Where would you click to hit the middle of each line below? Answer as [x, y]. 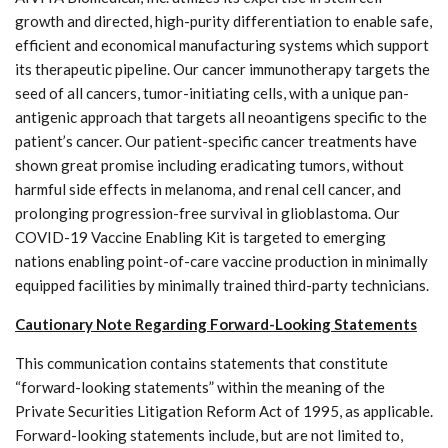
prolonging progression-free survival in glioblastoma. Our [207, 212]
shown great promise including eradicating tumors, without [209, 164]
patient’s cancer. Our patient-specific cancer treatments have [216, 140]
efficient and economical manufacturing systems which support [222, 44]
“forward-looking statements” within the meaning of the [200, 386]
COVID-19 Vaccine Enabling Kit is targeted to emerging [200, 236]
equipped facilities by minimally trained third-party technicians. [222, 284]
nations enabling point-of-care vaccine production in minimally [221, 260]
